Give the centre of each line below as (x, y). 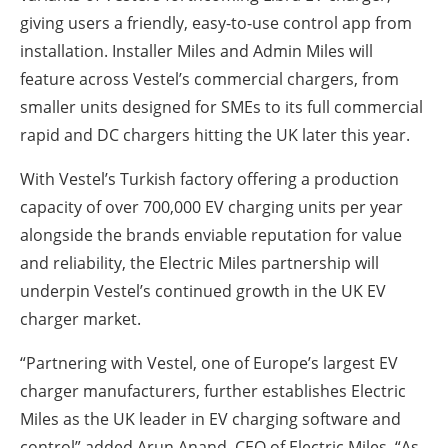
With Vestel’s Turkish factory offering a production (209, 179)
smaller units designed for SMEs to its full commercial (221, 107)
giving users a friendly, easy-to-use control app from (216, 23)
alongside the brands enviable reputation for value (211, 235)
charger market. (80, 319)
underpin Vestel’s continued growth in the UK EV (203, 291)
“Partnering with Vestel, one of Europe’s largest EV (209, 363)
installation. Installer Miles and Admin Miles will (196, 51)
